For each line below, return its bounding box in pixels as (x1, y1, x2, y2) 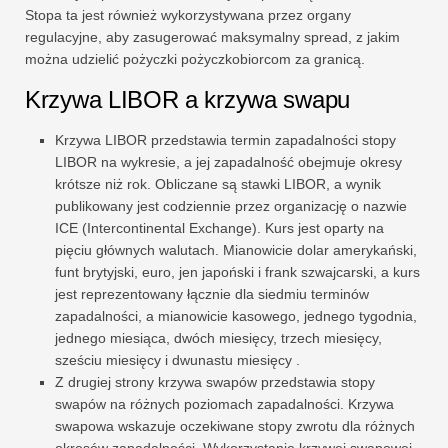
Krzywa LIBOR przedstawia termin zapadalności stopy (55, 131, 396, 148)
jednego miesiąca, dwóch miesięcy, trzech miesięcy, (55, 329, 382, 346)
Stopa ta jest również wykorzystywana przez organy (25, 6, 351, 23)
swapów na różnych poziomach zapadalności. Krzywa (55, 395, 394, 412)
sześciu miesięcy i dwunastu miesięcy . (55, 351, 300, 368)
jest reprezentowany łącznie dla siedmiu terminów (55, 285, 369, 302)
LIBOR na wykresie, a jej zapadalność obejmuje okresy (55, 153, 402, 170)
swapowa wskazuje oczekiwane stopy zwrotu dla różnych (55, 417, 415, 434)
